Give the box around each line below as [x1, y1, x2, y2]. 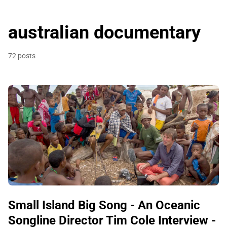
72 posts [8, 52, 35, 60]
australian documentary [8, 22, 201, 44]
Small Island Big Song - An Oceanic [8, 198, 200, 212]
